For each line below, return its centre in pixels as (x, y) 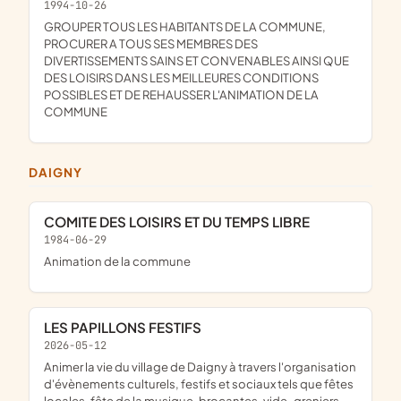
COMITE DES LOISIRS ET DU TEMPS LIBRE (182, 222)
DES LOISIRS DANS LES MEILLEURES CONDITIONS (181, 77)
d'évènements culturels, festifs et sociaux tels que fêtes (199, 383)
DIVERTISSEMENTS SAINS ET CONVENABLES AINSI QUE (196, 60)
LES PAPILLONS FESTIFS (126, 328)
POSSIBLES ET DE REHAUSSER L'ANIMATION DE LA (181, 94)
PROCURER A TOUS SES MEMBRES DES (151, 43)
